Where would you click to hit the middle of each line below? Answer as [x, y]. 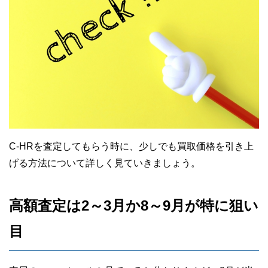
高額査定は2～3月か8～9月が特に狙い [134, 205]
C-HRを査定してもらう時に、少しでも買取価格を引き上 [131, 146]
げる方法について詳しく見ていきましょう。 [105, 163]
